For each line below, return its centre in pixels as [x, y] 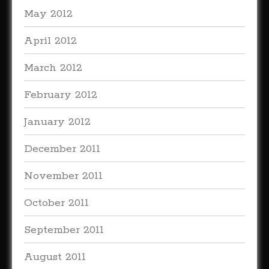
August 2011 [55, 257]
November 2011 [63, 176]
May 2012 [48, 14]
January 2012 [57, 122]
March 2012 [53, 68]
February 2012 [61, 95]
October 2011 [56, 203]
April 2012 [50, 41]
